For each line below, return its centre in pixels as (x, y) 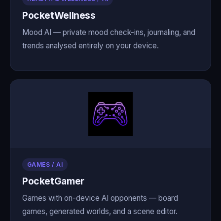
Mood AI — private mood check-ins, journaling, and (109, 32)
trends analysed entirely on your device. (91, 45)
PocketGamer (53, 181)
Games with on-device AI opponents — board (100, 198)
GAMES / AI (45, 165)
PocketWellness (59, 16)
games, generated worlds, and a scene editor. (100, 211)
